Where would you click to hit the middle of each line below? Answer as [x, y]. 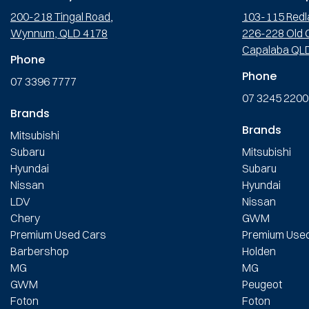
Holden [259, 251]
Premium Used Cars [58, 234]
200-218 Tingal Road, [62, 16]
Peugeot [262, 284]
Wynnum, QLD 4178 [59, 33]
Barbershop [40, 251]
